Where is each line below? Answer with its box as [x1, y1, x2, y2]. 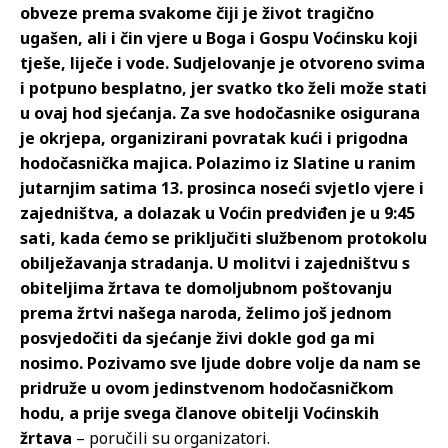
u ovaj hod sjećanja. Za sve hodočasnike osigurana [20, 102, 420, 125]
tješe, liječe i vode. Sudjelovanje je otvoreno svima [20, 52, 425, 75]
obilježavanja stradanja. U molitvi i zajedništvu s [20, 252, 410, 275]
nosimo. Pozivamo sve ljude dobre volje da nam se [20, 352, 421, 375]
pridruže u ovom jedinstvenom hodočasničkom [20, 377, 394, 400]
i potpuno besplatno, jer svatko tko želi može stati [20, 77, 427, 100]
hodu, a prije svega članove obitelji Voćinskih [20, 402, 379, 425]
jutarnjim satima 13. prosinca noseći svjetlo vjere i [20, 177, 424, 200]
